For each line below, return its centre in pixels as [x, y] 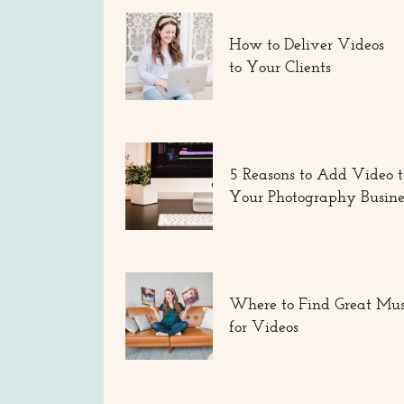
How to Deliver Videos [307, 44]
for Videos [264, 326]
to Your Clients [280, 67]
